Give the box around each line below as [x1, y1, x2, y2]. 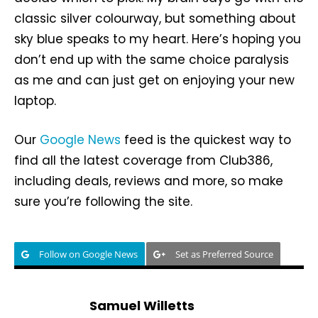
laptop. [14, 92, 56, 110]
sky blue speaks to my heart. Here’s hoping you [14, 31, 301, 48]
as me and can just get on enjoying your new [14, 72, 295, 89]
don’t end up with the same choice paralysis [14, 51, 289, 69]
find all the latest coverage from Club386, [14, 152, 273, 170]
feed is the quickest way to [121, 131, 291, 149]
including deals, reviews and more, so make [14, 172, 283, 190]
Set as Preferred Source [175, 248, 273, 261]
